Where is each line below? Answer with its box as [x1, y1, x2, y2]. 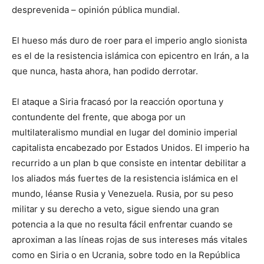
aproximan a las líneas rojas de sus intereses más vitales [12, 234, 247, 246]
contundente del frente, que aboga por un [12, 111, 186, 123]
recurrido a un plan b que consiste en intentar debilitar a [12, 157, 246, 169]
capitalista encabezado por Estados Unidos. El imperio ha [12, 142, 249, 154]
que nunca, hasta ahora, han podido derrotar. [12, 65, 198, 77]
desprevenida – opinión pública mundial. [12, 4, 180, 16]
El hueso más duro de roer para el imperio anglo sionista [12, 35, 247, 47]
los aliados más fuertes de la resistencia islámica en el [12, 173, 238, 184]
